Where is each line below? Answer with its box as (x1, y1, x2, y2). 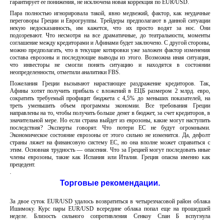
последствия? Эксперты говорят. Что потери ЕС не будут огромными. (10, 124, 210, 131)
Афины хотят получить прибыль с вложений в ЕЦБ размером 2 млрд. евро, (10, 87, 210, 94)
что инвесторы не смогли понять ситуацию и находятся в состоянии (10, 61, 210, 68)
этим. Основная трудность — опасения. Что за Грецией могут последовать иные (10, 146, 210, 153)
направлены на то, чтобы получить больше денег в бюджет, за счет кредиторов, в (10, 110, 210, 116)
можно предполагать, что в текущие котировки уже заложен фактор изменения (10, 47, 210, 54)
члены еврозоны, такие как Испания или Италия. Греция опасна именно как (10, 154, 210, 161)
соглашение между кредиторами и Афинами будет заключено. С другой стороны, (10, 39, 210, 46)
